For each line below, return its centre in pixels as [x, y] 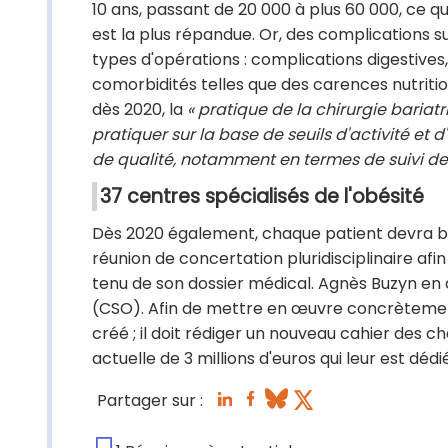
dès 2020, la [137, 109]
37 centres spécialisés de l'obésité [262, 196]
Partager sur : [150, 401]
